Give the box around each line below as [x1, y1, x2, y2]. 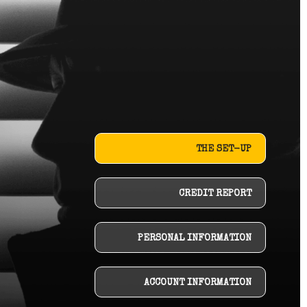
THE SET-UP [196, 145, 251, 154]
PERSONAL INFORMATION [138, 234, 251, 243]
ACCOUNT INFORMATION [144, 278, 251, 288]
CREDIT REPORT [179, 189, 251, 199]
